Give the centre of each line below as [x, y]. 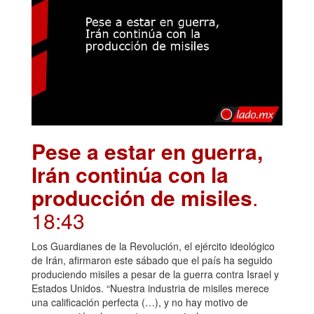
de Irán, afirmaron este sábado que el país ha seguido [152, 260]
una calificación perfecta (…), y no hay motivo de [140, 302]
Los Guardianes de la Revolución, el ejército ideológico [153, 246]
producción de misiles [142, 198]
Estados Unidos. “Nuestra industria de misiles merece [150, 288]
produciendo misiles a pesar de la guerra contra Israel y [155, 274]
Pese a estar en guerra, [147, 151]
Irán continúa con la [130, 175]
